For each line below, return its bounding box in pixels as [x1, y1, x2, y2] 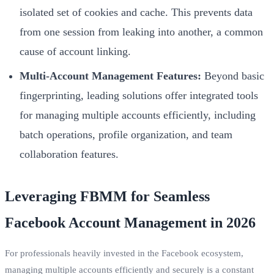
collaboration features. [20, 147, 119, 160]
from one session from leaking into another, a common [20, 25, 263, 38]
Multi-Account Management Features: [20, 69, 201, 82]
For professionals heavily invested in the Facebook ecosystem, [5, 248, 243, 258]
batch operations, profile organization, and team [20, 128, 232, 141]
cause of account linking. [20, 45, 131, 57]
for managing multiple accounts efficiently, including [20, 108, 256, 121]
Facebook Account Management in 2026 [5, 214, 256, 231]
